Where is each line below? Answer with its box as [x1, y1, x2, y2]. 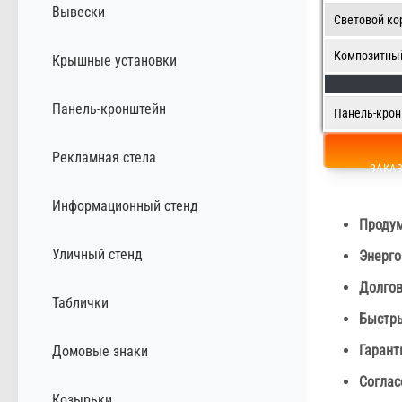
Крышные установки [52, 51, 177, 69]
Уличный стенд [52, 245, 143, 263]
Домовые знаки [52, 342, 148, 360]
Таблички [52, 293, 109, 311]
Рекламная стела [52, 148, 156, 166]
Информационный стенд [52, 197, 198, 214]
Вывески [52, 3, 105, 21]
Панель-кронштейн [52, 100, 166, 118]
